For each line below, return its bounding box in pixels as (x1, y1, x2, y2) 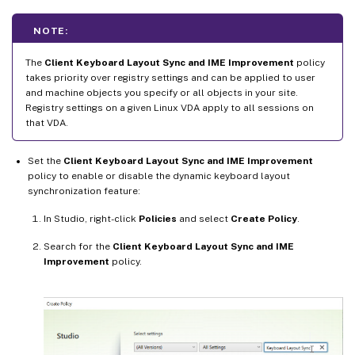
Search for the (44, 240, 113, 252)
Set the (28, 155, 63, 166)
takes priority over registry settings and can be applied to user (25, 71, 315, 83)
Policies (139, 212, 177, 224)
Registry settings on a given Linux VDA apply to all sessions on (25, 101, 314, 113)
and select (177, 212, 231, 224)
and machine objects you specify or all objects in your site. (25, 86, 298, 98)
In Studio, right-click (44, 212, 139, 224)
